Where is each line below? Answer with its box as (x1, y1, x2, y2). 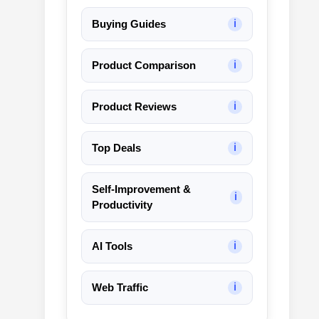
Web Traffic (92, 281, 148, 293)
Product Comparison (92, 58, 196, 71)
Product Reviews (92, 100, 177, 113)
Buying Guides (92, 17, 166, 30)
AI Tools (92, 239, 132, 252)
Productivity (92, 198, 152, 211)
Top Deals (92, 141, 141, 154)
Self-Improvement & (92, 182, 191, 195)
